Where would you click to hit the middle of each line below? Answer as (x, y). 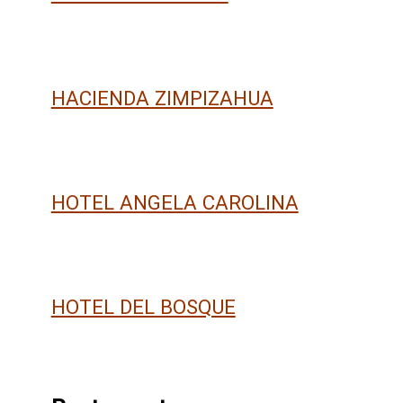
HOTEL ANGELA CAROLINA (175, 202)
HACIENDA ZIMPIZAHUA (162, 98)
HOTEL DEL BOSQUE (143, 307)
